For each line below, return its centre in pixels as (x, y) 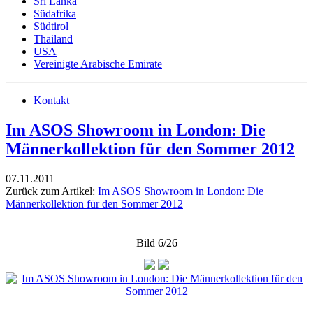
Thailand (53, 39)
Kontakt (51, 100)
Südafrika (55, 14)
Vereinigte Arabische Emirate (98, 64)
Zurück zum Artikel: (52, 191)
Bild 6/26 (156, 242)
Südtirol (51, 26)
